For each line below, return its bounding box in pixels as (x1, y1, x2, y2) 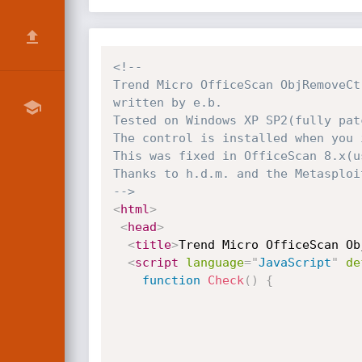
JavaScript (258, 255, 331, 270)
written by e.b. (112, 95, 222, 110)
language (185, 255, 244, 270)
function (141, 273, 200, 288)
